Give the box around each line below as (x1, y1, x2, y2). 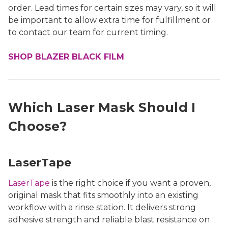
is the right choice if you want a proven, (50, 178, 211, 188)
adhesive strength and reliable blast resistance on (8, 215, 210, 225)
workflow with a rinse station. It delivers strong (8, 203, 196, 213)
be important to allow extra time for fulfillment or (8, 15, 211, 25)
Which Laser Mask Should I (8, 100, 196, 116)
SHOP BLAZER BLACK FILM (8, 52, 124, 62)
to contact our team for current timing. (8, 27, 170, 38)
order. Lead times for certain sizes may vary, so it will (8, 3, 216, 13)
